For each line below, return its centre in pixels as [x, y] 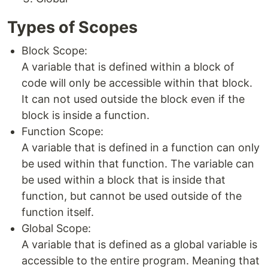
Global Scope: [56, 228]
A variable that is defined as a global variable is [139, 244]
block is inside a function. [86, 115]
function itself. [58, 212]
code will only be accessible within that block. [137, 83]
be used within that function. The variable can [138, 164]
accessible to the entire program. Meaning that [141, 261]
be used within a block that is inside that [124, 180]
